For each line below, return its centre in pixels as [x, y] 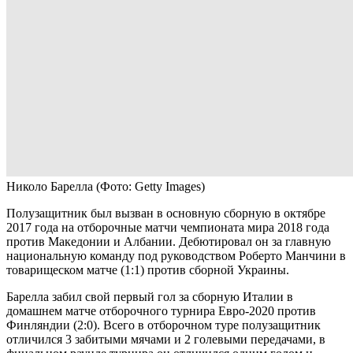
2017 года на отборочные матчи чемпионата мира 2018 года [168, 228]
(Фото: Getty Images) [150, 187]
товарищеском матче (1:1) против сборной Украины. [148, 270]
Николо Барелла [51, 187]
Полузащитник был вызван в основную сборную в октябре [166, 214]
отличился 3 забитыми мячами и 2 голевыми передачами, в [166, 340]
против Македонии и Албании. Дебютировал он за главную [169, 242]
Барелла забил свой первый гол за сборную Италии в [150, 297]
